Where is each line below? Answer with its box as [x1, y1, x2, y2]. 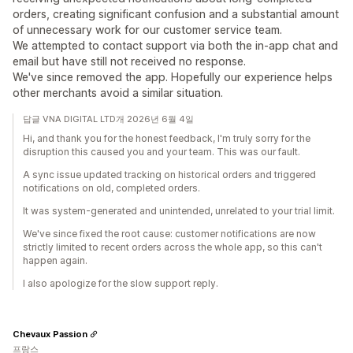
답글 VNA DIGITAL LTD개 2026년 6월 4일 [23, 113, 194, 124]
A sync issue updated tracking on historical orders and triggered [23, 169, 316, 180]
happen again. [23, 255, 87, 266]
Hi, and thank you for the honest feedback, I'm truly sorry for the [23, 132, 310, 144]
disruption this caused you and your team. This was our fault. [23, 146, 300, 158]
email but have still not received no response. [13, 54, 246, 68]
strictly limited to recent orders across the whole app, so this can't [23, 241, 322, 253]
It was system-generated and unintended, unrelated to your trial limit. [23, 205, 335, 217]
